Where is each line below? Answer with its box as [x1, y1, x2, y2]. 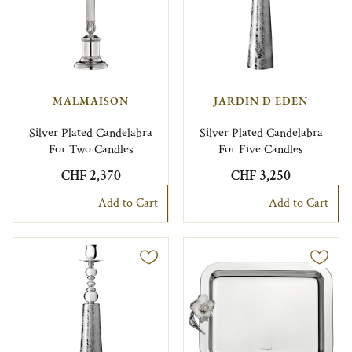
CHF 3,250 [231, 166, 291, 185]
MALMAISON [53, 93, 130, 108]
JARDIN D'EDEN [214, 93, 309, 108]
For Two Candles [48, 141, 134, 158]
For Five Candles [218, 141, 304, 158]
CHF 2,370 [60, 166, 121, 185]
